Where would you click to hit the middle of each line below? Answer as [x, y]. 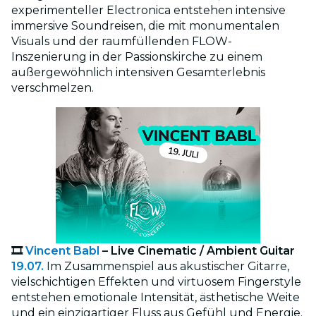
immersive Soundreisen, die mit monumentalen [145, 26]
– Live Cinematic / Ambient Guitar [197, 251]
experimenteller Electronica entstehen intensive [148, 11]
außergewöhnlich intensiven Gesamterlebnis [138, 73]
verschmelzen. [53, 88]
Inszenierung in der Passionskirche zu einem [137, 57]
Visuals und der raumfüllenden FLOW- [122, 42]
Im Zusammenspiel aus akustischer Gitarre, [168, 267]
